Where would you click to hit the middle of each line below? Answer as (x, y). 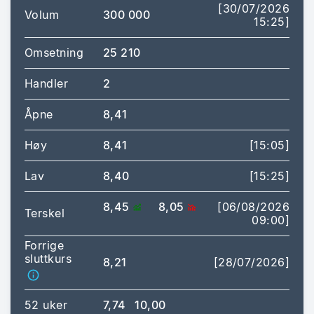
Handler (47, 83)
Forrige (45, 245)
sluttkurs (48, 258)
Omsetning (54, 52)
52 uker (46, 305)
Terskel (45, 213)
